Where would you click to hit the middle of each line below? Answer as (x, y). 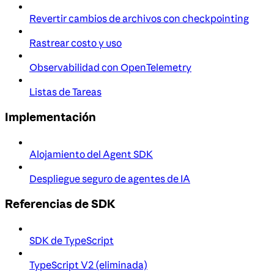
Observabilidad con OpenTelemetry (110, 68)
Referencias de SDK (60, 203)
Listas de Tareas (65, 92)
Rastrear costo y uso (76, 43)
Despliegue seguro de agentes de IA (110, 178)
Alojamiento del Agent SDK (91, 154)
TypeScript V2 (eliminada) (88, 265)
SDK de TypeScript (72, 241)
